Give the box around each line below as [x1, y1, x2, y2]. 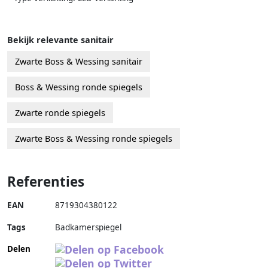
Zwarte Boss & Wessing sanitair [15, 55, 142, 67]
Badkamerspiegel [55, 221, 121, 233]
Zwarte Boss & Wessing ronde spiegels [15, 132, 172, 144]
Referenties [7, 172, 84, 191]
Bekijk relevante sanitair [7, 33, 114, 45]
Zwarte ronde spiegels [15, 106, 105, 118]
